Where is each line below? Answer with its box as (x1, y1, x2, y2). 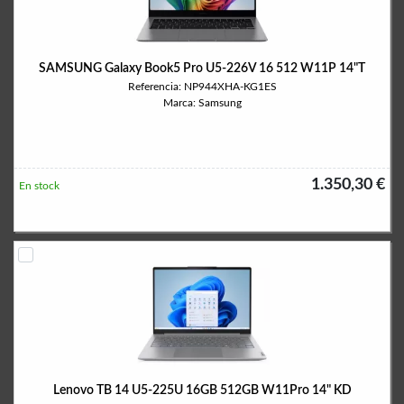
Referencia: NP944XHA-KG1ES (127, 81, 277, 92)
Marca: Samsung (162, 97, 242, 108)
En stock (19, 180, 60, 191)
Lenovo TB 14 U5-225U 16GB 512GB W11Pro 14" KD (52, 384, 352, 397)
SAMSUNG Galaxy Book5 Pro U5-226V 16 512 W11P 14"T (39, 62, 365, 75)
